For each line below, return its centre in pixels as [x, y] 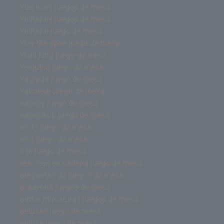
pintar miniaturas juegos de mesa [79, 199]
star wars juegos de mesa [65, 7]
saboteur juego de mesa [62, 91]
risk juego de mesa [53, 151]
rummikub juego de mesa [65, 115]
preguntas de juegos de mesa [72, 175]
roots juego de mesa [56, 127]
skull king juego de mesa [63, 55]
